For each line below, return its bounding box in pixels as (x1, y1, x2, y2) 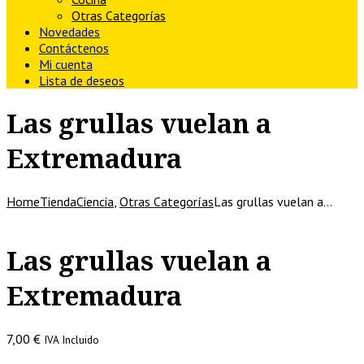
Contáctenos (39, 40, 109, 56)
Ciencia (76, 193, 114, 210)
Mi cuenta (39, 56, 93, 72)
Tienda (40, 193, 76, 210)
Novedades (39, 24, 100, 40)
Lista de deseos (39, 72, 124, 89)
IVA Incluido (44, 331, 99, 347)
